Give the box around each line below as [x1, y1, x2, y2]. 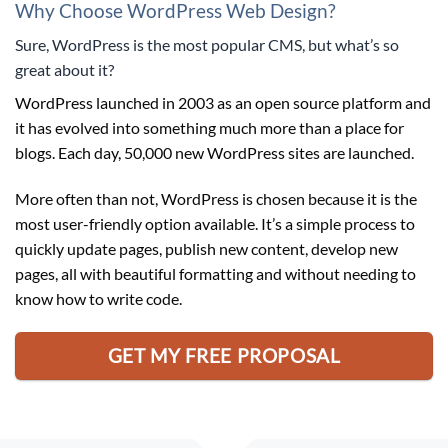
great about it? [15, 60, 114, 80]
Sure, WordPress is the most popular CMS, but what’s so [15, 35, 399, 55]
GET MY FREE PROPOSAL [107, 344, 341, 367]
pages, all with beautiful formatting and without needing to [15, 264, 416, 284]
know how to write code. [15, 289, 182, 309]
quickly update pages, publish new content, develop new [15, 239, 398, 259]
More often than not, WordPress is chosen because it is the [15, 189, 417, 209]
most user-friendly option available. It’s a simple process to [15, 214, 415, 234]
